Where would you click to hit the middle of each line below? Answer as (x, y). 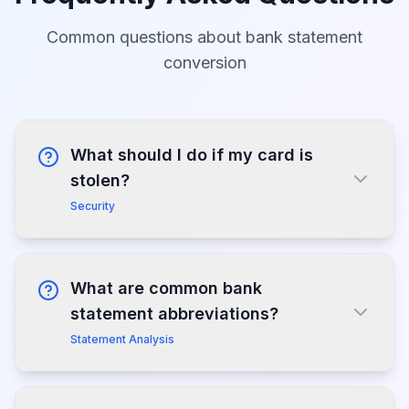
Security (93, 206)
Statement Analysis (122, 339)
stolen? (100, 180)
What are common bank (166, 288)
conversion (204, 63)
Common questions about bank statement (204, 37)
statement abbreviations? (174, 314)
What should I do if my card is (192, 155)
